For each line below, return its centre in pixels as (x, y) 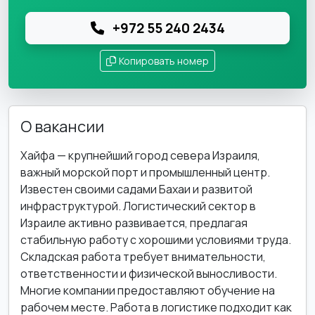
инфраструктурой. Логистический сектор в (138, 206)
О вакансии (62, 127)
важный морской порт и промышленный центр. (145, 172)
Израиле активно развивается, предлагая (134, 223)
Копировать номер (164, 61)
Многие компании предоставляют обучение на (148, 290)
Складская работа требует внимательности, (143, 257)
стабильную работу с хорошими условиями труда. (156, 240)
